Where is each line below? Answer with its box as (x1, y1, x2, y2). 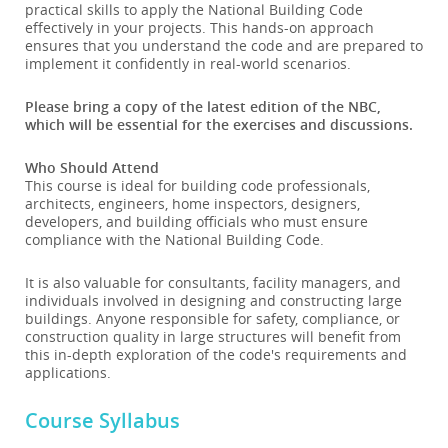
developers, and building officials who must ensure (25, 212, 368, 231)
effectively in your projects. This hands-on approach (25, 18, 374, 37)
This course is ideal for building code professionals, (25, 176, 370, 195)
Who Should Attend (25, 158, 159, 177)
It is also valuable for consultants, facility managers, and (25, 273, 401, 292)
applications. (25, 363, 111, 382)
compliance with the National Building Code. (25, 230, 324, 249)
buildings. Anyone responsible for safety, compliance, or (25, 309, 400, 328)
